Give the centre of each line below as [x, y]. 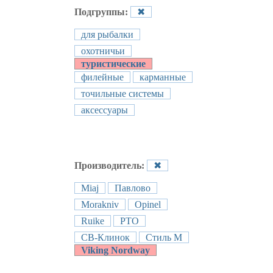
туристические [113, 64]
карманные [163, 77]
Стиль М [164, 237]
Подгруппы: [102, 12]
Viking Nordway [115, 250]
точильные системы [122, 94]
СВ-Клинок [105, 237]
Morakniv [100, 204]
